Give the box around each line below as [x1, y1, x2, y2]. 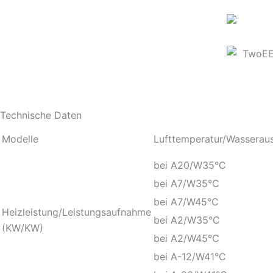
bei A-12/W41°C [154, 250, 226, 263]
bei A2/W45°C [154, 232, 219, 244]
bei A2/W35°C [154, 213, 220, 226]
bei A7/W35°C [154, 177, 219, 190]
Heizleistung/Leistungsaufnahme [2, 205, 151, 218]
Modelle [2, 132, 38, 145]
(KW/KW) [2, 221, 43, 234]
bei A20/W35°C [154, 158, 226, 171]
